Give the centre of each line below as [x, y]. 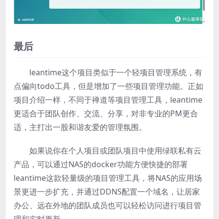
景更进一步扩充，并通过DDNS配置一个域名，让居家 [107, 191]
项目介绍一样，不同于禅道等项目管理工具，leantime [108, 99]
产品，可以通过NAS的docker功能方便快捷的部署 [101, 164]
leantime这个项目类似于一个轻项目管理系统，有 [116, 72]
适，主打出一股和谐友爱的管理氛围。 [80, 127]
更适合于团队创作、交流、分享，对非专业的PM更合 [106, 113]
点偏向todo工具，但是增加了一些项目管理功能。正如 [109, 86]
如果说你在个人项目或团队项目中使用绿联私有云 [115, 150]
